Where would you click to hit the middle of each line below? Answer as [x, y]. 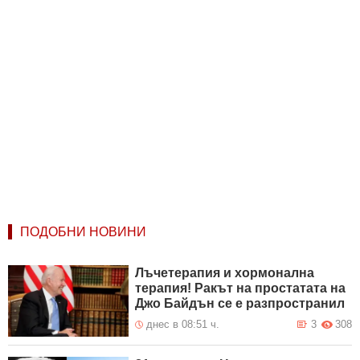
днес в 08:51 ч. [183, 324]
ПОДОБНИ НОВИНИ [83, 231]
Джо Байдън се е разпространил [240, 303]
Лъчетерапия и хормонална [225, 272]
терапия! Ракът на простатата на [241, 288]
